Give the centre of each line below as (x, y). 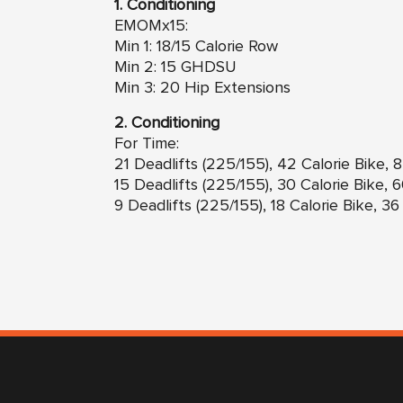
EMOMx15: (151, 26)
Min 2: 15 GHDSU (175, 67)
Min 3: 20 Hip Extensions (202, 88)
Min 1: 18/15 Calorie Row (196, 46)
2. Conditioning (167, 123)
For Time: (147, 143)
